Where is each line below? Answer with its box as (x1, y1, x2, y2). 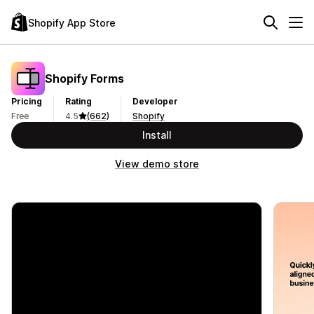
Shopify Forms (45, 71, 124, 86)
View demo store (115, 158, 199, 170)
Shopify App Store (28, 16, 116, 29)
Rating (65, 96, 92, 107)
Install (142, 129, 172, 141)
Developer (132, 96, 178, 107)
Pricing (11, 96, 42, 107)
